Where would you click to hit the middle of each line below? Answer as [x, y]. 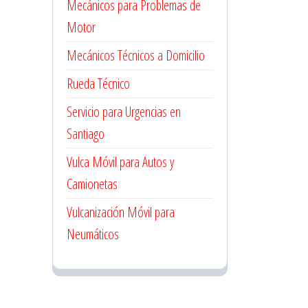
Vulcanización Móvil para [121, 212]
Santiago [86, 134]
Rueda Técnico [98, 84]
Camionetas [92, 184]
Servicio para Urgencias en [124, 112]
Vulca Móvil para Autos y [120, 162]
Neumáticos [93, 234]
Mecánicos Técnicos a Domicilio [136, 55]
